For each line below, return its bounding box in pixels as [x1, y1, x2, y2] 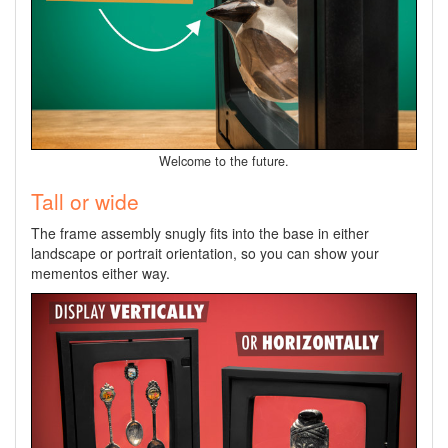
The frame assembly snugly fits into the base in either [31, 222, 369, 243]
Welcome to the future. [159, 151, 289, 170]
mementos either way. [31, 262, 170, 283]
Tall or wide [31, 185, 139, 216]
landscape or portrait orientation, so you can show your [31, 242, 379, 263]
